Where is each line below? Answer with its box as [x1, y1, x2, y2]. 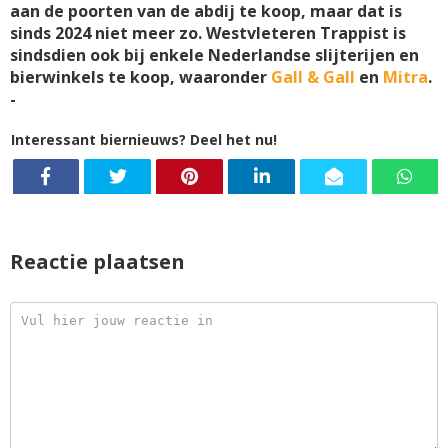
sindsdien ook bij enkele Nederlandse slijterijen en [10, 43, 419, 66]
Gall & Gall [271, 65, 355, 88]
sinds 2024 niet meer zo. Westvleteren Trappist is [10, 21, 406, 44]
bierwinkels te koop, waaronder [10, 65, 267, 88]
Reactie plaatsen [10, 248, 185, 275]
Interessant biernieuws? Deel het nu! [11, 129, 277, 149]
